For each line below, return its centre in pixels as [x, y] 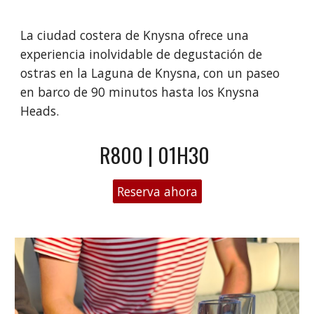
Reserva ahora [157, 191]
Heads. [42, 111]
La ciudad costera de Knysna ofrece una [135, 35]
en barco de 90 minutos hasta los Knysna [140, 92]
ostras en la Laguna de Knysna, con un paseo [150, 73]
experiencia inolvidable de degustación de [142, 54]
